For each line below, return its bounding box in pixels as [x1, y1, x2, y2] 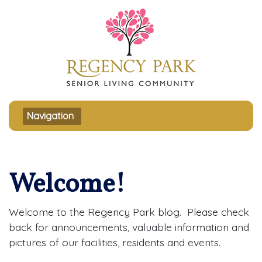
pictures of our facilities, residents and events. [9, 236, 220, 249]
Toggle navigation [51, 109, 128, 120]
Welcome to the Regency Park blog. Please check [9, 205, 249, 218]
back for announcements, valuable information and [9, 220, 249, 233]
